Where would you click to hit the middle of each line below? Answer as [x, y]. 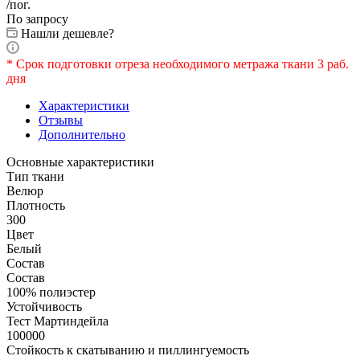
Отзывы [61, 120]
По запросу [37, 18]
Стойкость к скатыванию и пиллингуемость [128, 350]
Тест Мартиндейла [57, 321]
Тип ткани [35, 176]
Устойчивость [44, 306]
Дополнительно [82, 134]
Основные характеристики [80, 162]
